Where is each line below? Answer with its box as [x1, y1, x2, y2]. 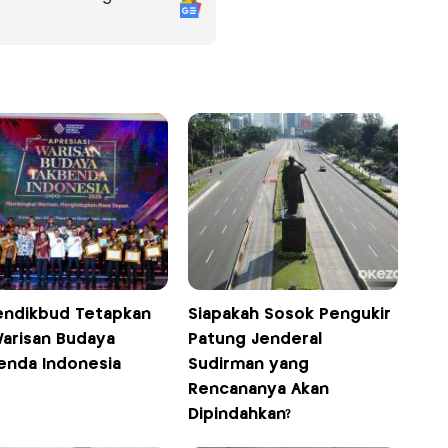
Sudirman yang [188, 357, 310, 373]
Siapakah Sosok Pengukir [188, 307, 392, 323]
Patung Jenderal [188, 332, 323, 348]
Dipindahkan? [188, 407, 292, 423]
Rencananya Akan [188, 382, 330, 398]
